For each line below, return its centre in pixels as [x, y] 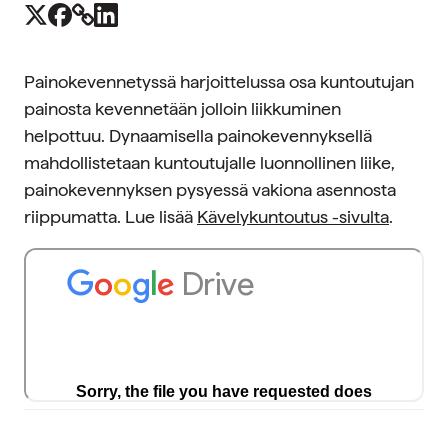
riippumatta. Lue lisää [110, 216]
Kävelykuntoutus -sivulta [293, 216]
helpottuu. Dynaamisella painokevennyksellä [198, 135]
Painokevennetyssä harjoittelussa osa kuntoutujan [219, 81]
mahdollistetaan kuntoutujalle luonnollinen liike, [209, 162]
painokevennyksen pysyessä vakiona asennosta [210, 189]
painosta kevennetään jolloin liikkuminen [182, 108]
